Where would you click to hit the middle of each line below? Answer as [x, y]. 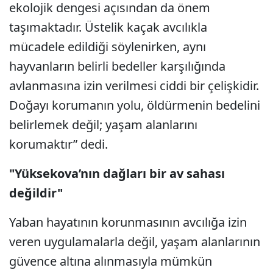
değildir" [36, 193]
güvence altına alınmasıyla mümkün [111, 261]
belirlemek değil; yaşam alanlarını [103, 125]
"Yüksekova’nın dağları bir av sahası [117, 174]
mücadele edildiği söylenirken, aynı [108, 47]
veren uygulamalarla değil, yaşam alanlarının [135, 242]
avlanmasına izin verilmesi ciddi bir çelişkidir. [134, 86]
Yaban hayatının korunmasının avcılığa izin [128, 222]
